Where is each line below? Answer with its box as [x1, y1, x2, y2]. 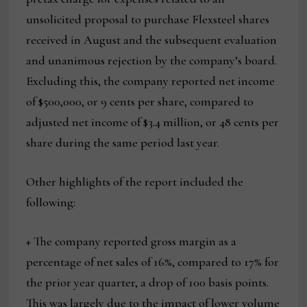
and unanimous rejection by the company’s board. [26, 53, 278, 69]
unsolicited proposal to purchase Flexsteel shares [26, 12, 270, 27]
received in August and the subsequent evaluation [26, 32, 278, 48]
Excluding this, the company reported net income [26, 73, 275, 89]
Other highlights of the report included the [26, 174, 244, 190]
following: [26, 195, 76, 210]
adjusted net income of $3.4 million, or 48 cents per [26, 114, 280, 130]
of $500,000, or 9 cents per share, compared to [26, 94, 254, 110]
